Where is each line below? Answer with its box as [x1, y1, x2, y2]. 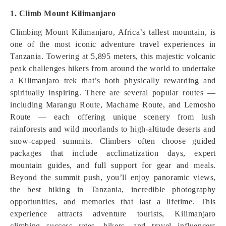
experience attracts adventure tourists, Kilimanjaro [10, 209, 216, 218]
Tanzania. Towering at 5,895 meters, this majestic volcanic [10, 52, 216, 61]
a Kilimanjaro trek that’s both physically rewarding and [10, 76, 216, 85]
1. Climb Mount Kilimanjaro [10, 9, 116, 18]
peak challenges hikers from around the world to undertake [10, 64, 216, 73]
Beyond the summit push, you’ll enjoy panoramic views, [10, 173, 216, 182]
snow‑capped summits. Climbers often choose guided [10, 137, 216, 145]
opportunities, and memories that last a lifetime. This [10, 197, 216, 206]
